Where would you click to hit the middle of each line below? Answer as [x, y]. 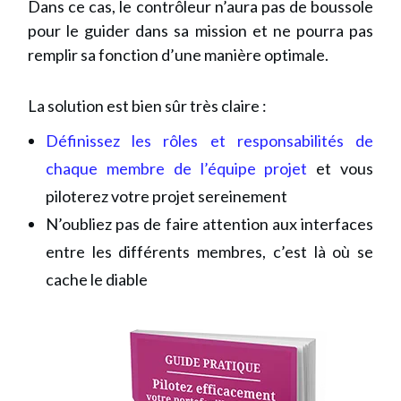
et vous [341, 169]
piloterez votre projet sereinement [168, 196]
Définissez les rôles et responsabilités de [209, 141]
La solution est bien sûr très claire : [147, 106]
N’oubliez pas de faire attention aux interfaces [209, 224]
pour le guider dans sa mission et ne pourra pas [200, 31]
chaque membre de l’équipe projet [177, 169]
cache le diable [97, 280]
